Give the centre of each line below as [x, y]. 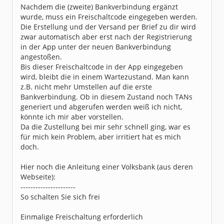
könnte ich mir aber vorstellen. [72, 117]
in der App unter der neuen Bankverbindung [96, 47]
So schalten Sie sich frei [60, 197]
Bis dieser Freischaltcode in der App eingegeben [102, 67]
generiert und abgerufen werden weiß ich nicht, [101, 107]
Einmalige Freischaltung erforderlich [82, 217]
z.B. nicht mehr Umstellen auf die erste [86, 87]
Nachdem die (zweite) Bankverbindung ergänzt [99, 7]
